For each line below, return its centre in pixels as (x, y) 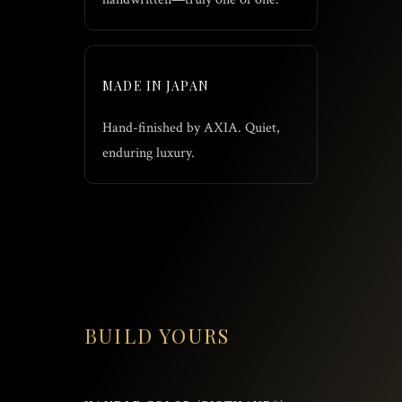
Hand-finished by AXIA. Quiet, (192, 127)
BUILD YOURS (157, 335)
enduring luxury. (149, 153)
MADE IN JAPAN (156, 86)
